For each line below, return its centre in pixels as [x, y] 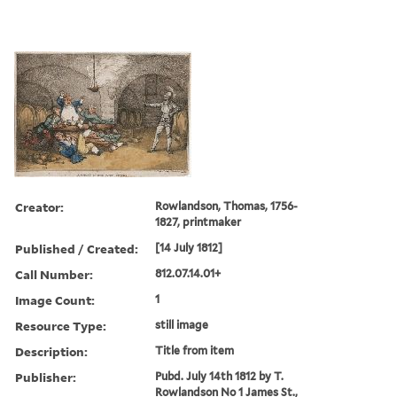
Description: [51, 351]
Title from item [195, 350]
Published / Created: [77, 248]
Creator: [39, 206]
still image [182, 324]
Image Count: [55, 300]
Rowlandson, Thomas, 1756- [227, 206]
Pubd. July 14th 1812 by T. [220, 376]
